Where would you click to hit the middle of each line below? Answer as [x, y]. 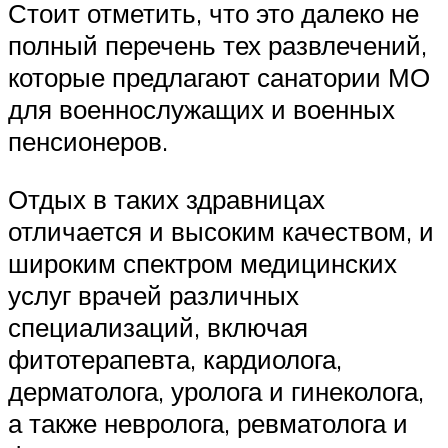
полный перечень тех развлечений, [217, 45]
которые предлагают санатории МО [219, 77]
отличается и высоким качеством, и [221, 230]
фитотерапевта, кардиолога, [175, 358]
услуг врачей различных [153, 294]
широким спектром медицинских [202, 262]
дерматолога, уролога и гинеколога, [216, 390]
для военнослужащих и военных [201, 109]
